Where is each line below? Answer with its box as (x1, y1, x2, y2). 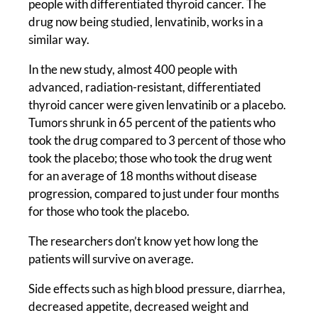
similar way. (28, 32, 90, 47)
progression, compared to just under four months (28, 186, 280, 201)
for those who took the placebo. (28, 204, 190, 219)
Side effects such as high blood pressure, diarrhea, (28, 281, 286, 296)
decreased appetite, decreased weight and (28, 299, 250, 314)
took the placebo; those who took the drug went (28, 150, 273, 165)
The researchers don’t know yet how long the (28, 234, 259, 248)
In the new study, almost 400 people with (28, 62, 238, 77)
